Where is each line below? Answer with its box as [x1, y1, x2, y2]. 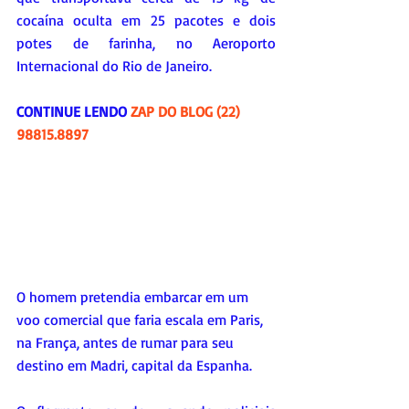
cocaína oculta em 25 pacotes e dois [16, 10, 276, 29]
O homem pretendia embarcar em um [16, 288, 252, 307]
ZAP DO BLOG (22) [131, 101, 244, 121]
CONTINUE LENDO [16, 101, 131, 121]
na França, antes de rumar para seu [16, 333, 237, 352]
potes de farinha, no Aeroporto [16, 33, 276, 52]
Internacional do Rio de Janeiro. [16, 56, 212, 75]
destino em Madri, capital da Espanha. [16, 356, 252, 375]
